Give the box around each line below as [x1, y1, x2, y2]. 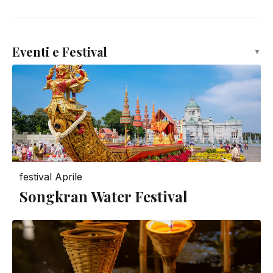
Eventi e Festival [12, 43, 107, 60]
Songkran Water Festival [19, 186, 188, 207]
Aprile [55, 171, 82, 183]
